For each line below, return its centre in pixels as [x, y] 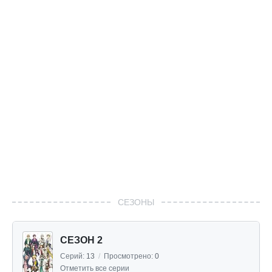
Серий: [73, 256]
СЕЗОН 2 [81, 240]
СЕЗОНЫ [136, 202]
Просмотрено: [129, 256]
